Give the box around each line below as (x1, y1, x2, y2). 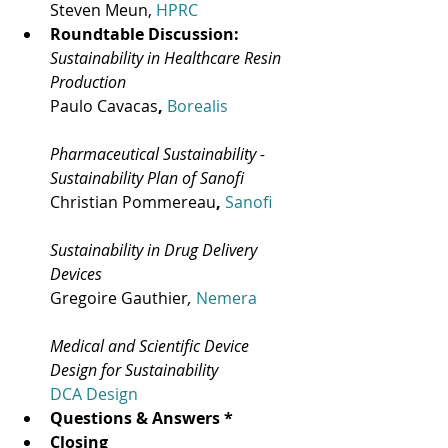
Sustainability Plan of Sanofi (50, 167, 244, 190)
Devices (50, 263, 102, 286)
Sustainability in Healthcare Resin (50, 47, 285, 70)
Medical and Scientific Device (50, 335, 253, 358)
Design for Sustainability (50, 359, 218, 382)
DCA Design (50, 383, 138, 406)
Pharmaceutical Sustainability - (50, 143, 269, 166)
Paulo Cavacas (50, 95, 158, 118)
